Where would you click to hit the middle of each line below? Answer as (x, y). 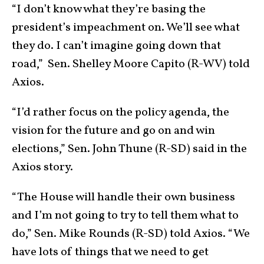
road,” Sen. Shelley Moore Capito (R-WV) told (131, 64)
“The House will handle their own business (123, 197)
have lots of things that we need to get (110, 252)
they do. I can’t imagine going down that (116, 46)
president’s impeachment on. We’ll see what (126, 27)
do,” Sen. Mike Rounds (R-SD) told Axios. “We (131, 234)
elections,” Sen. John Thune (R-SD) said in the (129, 149)
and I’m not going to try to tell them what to (125, 215)
